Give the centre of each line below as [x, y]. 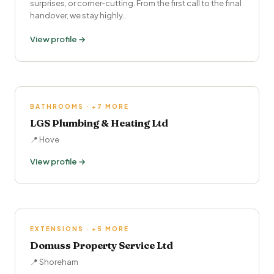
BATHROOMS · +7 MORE [80, 106]
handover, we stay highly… [79, 15]
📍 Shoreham [54, 262]
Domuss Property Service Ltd [102, 245]
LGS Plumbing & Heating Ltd [99, 123]
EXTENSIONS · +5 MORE [80, 229]
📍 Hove [45, 139]
